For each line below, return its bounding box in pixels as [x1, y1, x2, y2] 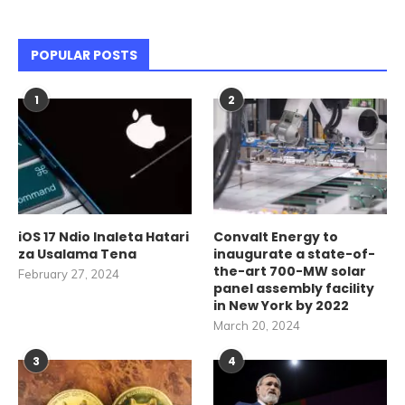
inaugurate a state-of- [213, 245, 376, 264]
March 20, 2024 [213, 318, 301, 334]
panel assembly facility [213, 279, 375, 298]
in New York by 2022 [213, 297, 350, 316]
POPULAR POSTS [31, 46, 137, 65]
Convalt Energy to [213, 228, 339, 247]
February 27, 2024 [18, 267, 119, 282]
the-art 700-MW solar [213, 262, 367, 281]
